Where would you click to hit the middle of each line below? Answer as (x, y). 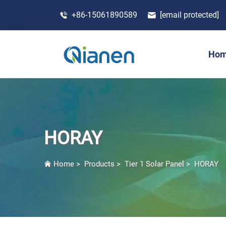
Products (99, 164)
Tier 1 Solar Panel (154, 164)
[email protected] (189, 15)
